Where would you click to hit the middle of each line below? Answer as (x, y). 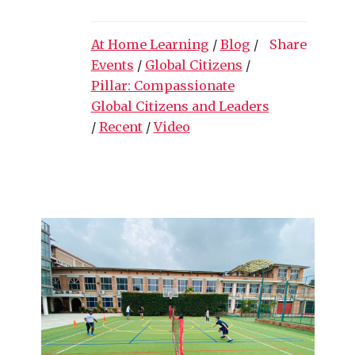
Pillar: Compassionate (162, 85)
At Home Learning (150, 44)
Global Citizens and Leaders (180, 106)
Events (112, 65)
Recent (120, 126)
